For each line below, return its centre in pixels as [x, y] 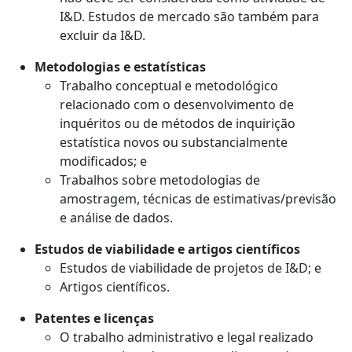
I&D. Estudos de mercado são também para [189, 17]
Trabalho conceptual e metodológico [169, 86]
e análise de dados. [116, 218]
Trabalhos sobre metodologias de [160, 180]
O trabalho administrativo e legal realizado [187, 337]
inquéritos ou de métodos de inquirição [178, 124]
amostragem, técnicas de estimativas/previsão [198, 199]
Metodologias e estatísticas [120, 67]
